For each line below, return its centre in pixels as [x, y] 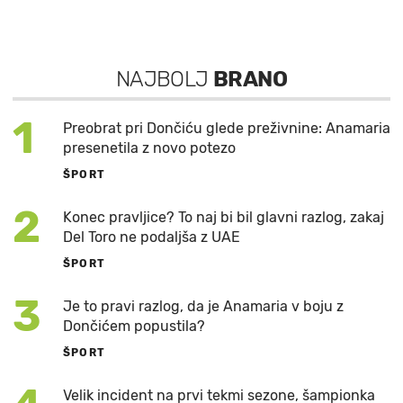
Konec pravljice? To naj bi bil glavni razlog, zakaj [224, 217]
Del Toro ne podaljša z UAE [152, 237]
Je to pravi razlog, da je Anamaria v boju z [203, 306]
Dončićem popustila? [134, 326]
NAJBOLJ [165, 79]
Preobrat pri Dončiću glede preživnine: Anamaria [227, 128]
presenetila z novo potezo [149, 148]
